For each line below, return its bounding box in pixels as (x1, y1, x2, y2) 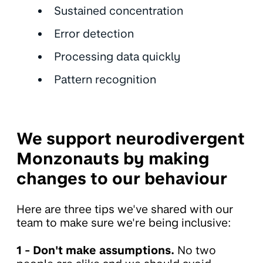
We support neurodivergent (16, 129, 245, 149)
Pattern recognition (54, 73, 156, 87)
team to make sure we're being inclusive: (16, 216, 231, 230)
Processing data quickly (54, 50, 180, 64)
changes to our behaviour (16, 168, 227, 189)
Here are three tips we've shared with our (16, 203, 233, 217)
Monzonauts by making (16, 149, 209, 169)
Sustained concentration (54, 4, 183, 18)
